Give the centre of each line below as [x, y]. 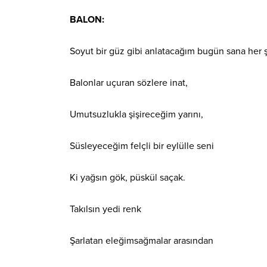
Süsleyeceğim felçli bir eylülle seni [142, 146]
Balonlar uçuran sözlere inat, [129, 83]
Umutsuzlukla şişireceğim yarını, [136, 115]
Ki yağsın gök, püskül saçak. [128, 178]
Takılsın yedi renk [105, 209]
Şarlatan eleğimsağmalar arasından [142, 241]
